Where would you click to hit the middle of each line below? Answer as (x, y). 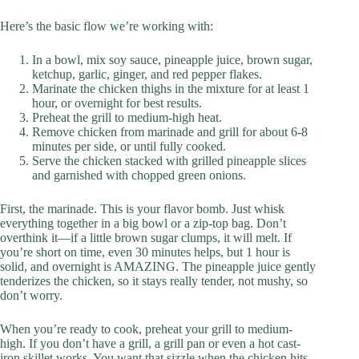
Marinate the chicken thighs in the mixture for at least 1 (171, 89)
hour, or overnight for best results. (117, 103)
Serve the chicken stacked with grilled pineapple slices (169, 161)
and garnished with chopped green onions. (139, 175)
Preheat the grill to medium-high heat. (127, 118)
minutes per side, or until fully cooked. (129, 147)
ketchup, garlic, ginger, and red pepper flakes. (147, 75)
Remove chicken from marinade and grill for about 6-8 (170, 132)
